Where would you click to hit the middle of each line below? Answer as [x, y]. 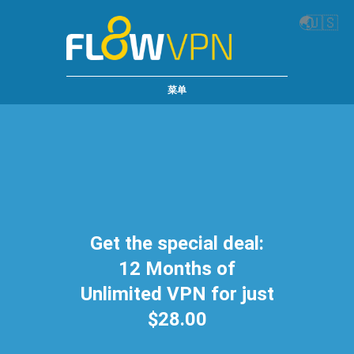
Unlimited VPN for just [177, 294]
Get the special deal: [177, 243]
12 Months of [177, 269]
